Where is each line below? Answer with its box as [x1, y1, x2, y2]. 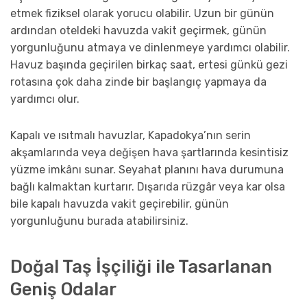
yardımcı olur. [10, 92, 79, 106]
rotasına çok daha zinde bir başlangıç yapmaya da [10, 75, 267, 88]
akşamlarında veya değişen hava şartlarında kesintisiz [10, 145, 288, 159]
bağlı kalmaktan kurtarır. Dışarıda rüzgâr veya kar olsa [10, 180, 285, 193]
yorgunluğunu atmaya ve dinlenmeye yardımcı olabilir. [10, 40, 290, 54]
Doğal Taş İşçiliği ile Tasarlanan [10, 256, 272, 277]
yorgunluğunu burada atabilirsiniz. [10, 214, 188, 228]
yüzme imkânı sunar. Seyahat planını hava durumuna [10, 162, 284, 176]
